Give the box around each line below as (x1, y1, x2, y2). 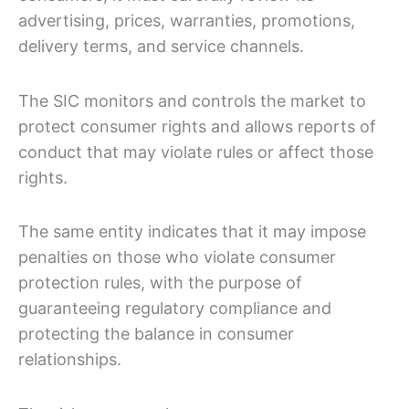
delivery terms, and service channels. (18, 37, 304, 57)
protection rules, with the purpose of (18, 273, 302, 293)
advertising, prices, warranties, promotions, (18, 11, 355, 31)
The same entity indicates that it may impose (18, 222, 366, 242)
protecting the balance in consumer (18, 324, 294, 344)
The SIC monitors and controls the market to (18, 90, 366, 110)
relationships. (18, 350, 121, 370)
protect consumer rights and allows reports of (18, 116, 376, 136)
